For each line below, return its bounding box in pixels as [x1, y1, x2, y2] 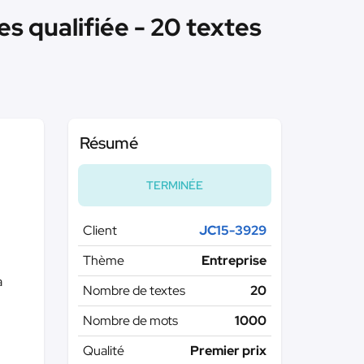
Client [82, 222, 117, 239]
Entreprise [201, 252, 266, 269]
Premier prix [190, 342, 266, 359]
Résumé [79, 132, 138, 154]
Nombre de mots [82, 312, 178, 329]
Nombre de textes [82, 282, 185, 299]
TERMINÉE [145, 178, 203, 193]
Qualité [82, 342, 124, 359]
